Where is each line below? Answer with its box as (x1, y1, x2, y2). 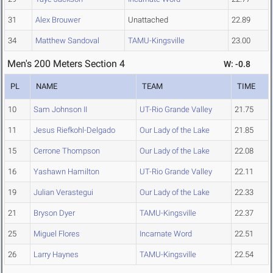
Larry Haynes (34, 250, 79, 260)
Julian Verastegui (34, 188, 93, 197)
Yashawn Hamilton (34, 167, 99, 177)
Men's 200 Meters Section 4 (7, 58, 125, 70)
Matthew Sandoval (35, 36, 99, 46)
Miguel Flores (34, 229, 80, 239)
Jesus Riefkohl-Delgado (34, 126, 115, 135)
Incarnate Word (140, 229, 192, 239)
